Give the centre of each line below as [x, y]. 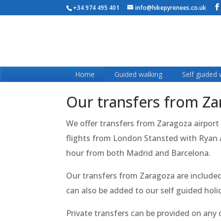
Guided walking [138, 74]
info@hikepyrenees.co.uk [171, 8]
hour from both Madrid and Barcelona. [139, 153]
